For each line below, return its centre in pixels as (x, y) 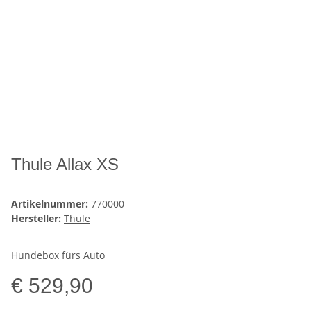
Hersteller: (36, 219)
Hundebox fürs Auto (58, 255)
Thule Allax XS (65, 165)
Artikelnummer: (51, 204)
